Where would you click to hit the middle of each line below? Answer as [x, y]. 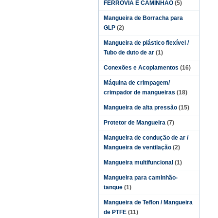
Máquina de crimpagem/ [137, 83]
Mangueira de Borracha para [143, 18]
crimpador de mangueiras [139, 92]
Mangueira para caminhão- [141, 178]
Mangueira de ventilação [137, 147]
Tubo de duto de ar [129, 53]
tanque [113, 187]
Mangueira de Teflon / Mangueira [148, 202]
